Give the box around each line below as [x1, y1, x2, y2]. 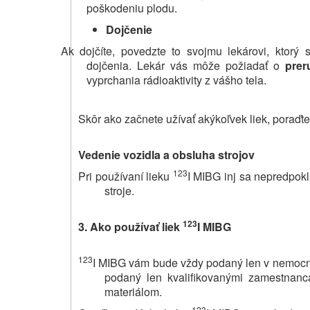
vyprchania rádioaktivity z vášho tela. [86, 71, 267, 88]
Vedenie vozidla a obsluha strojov [78, 147, 255, 163]
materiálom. [104, 284, 162, 300]
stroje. [104, 183, 134, 199]
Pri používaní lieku [78, 168, 173, 185]
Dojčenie [106, 21, 152, 37]
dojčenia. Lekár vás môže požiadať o [86, 57, 286, 73]
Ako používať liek [90, 219, 180, 235]
